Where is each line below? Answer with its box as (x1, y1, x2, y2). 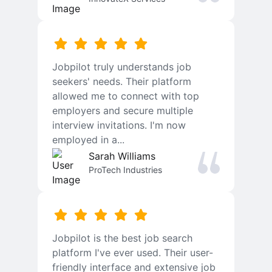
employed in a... (52, 134, 124, 146)
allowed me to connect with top (52, 90, 199, 103)
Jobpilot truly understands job (52, 61, 191, 73)
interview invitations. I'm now (52, 119, 186, 132)
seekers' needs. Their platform (52, 75, 191, 88)
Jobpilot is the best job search (52, 232, 192, 245)
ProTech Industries (89, 165, 162, 175)
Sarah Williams (89, 150, 155, 163)
